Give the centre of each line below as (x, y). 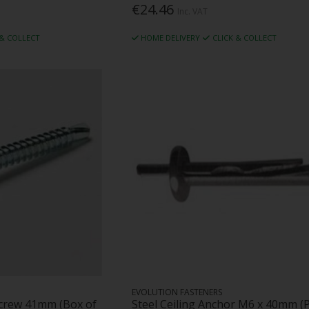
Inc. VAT (192, 12)
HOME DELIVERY (171, 38)
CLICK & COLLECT (244, 38)
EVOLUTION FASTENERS (177, 292)
